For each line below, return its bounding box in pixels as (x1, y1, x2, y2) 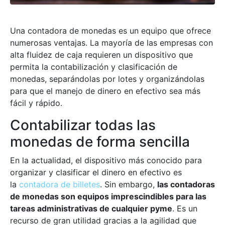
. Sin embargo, (100, 179, 157, 190)
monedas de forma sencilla (10, 133, 190, 151)
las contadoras (157, 179, 215, 190)
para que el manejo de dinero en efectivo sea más (10, 86, 200, 96)
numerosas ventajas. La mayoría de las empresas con (10, 38, 213, 48)
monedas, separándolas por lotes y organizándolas (10, 74, 204, 84)
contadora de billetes (19, 179, 100, 190)
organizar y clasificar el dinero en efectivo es (10, 167, 182, 178)
